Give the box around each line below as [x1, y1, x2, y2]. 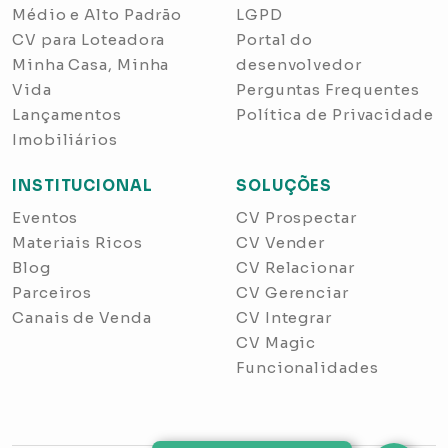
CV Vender [236, 232, 326, 252]
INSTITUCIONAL [12, 175, 153, 195]
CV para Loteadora [12, 29, 166, 49]
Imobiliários [12, 129, 118, 149]
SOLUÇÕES [236, 175, 333, 195]
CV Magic [236, 332, 317, 352]
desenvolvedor [236, 54, 362, 74]
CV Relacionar [236, 257, 355, 277]
